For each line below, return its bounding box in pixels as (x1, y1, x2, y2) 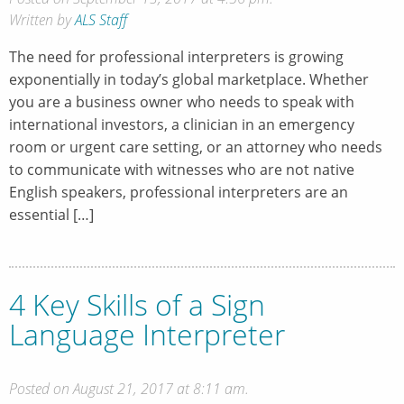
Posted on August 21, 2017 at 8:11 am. (9, 379, 249, 399)
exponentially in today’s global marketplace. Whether (9, 69, 369, 89)
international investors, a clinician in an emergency (9, 114, 354, 134)
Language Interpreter (9, 315, 285, 354)
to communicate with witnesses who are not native (9, 159, 354, 179)
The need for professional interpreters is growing (9, 46, 344, 67)
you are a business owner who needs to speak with (9, 91, 354, 112)
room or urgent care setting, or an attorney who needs (9, 136, 382, 157)
